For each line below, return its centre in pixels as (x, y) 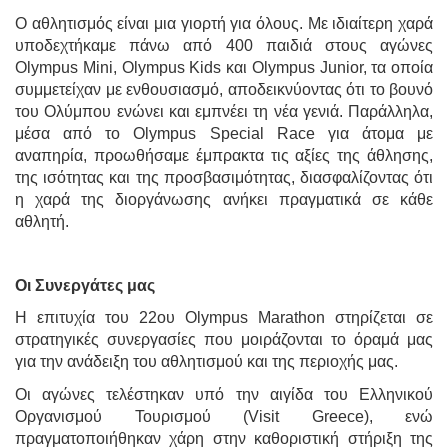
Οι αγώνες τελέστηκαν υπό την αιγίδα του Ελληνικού (224, 394)
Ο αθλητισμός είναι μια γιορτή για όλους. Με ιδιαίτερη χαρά (224, 24)
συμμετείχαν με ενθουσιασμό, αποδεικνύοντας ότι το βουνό (224, 90)
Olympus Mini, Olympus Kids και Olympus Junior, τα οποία (224, 68)
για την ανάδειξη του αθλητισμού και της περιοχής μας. (206, 362)
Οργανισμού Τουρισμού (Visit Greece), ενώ (224, 416)
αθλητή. (42, 222)
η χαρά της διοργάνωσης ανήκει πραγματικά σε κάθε (224, 200)
